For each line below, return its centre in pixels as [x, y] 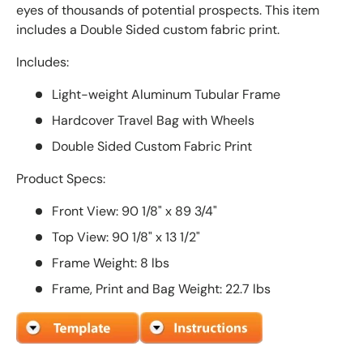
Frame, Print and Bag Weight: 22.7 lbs [161, 288]
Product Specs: [61, 178]
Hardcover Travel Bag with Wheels [153, 120]
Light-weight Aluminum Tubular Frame [166, 94]
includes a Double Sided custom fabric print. [148, 29]
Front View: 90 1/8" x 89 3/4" [135, 211]
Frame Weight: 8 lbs [111, 263]
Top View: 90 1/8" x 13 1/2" [126, 237]
